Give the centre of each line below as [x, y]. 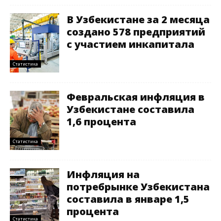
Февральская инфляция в [136, 97]
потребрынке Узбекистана [138, 187]
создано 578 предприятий [136, 32]
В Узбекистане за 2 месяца [138, 19]
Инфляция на [103, 174]
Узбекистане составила [130, 109]
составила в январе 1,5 [128, 199]
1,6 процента [101, 122]
